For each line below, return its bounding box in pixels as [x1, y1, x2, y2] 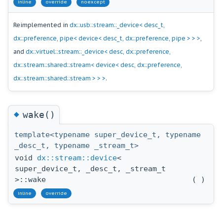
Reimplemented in [13, 21, 70, 29]
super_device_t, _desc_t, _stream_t [15, 164, 166, 174]
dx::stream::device [37, 153, 117, 163]
